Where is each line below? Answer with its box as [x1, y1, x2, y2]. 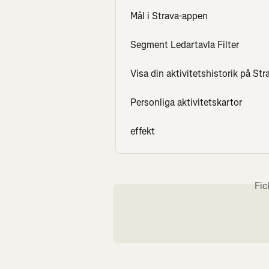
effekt [130, 125, 155, 138]
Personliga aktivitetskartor [130, 96, 242, 109]
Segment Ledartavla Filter [130, 38, 239, 52]
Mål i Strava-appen [130, 10, 208, 23]
